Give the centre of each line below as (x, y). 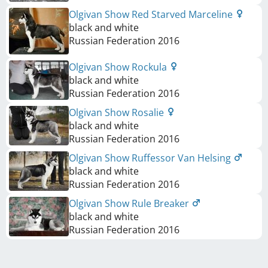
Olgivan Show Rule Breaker (130, 204)
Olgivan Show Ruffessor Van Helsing (151, 158)
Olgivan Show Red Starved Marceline (152, 15)
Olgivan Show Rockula (119, 67)
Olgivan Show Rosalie (118, 113)
